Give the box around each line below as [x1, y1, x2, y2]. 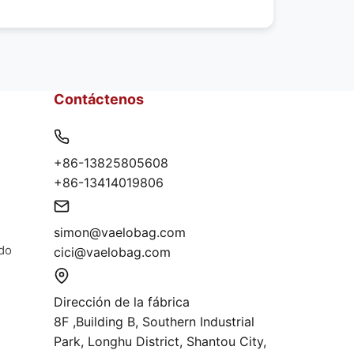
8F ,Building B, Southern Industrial [53, 314, 254, 330]
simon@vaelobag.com [53, 224, 186, 241]
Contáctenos [53, 91, 144, 108]
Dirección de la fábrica [53, 294, 190, 311]
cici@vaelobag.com [53, 244, 171, 261]
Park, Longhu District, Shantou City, [53, 333, 266, 350]
